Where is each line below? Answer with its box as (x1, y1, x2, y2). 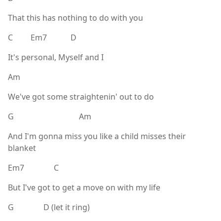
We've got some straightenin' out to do (8, 91, 154, 102)
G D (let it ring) (8, 201, 90, 213)
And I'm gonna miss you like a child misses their (8, 130, 186, 142)
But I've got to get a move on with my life (8, 182, 160, 193)
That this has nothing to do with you (8, 12, 143, 23)
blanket (8, 142, 36, 153)
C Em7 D (8, 32, 76, 43)
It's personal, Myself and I (8, 51, 104, 63)
